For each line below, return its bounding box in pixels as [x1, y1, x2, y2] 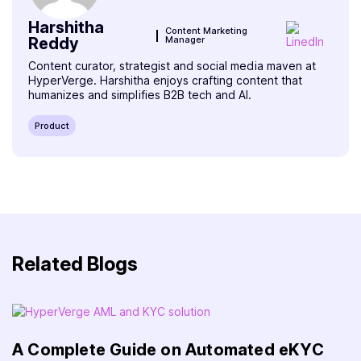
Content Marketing [165, 25, 248, 37]
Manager [165, 34, 205, 46]
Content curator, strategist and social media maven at [28, 59, 316, 73]
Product [35, 120, 69, 132]
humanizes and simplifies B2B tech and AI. [28, 88, 251, 102]
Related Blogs [12, 252, 138, 276]
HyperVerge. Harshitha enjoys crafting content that [28, 73, 302, 88]
